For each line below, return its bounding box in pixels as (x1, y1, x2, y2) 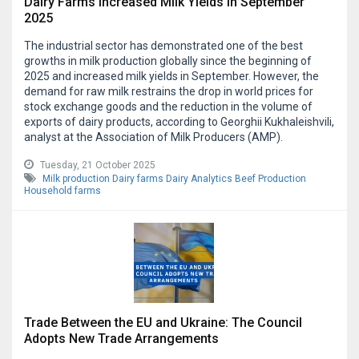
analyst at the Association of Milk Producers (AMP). (24, 131, 283, 144)
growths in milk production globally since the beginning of (24, 54, 312, 68)
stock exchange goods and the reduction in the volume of (24, 100, 313, 114)
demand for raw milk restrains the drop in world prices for (24, 85, 313, 99)
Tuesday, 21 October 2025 (40, 159, 155, 171)
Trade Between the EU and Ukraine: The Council (24, 315, 302, 331)
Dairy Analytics (166, 173, 232, 185)
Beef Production (235, 173, 306, 185)
